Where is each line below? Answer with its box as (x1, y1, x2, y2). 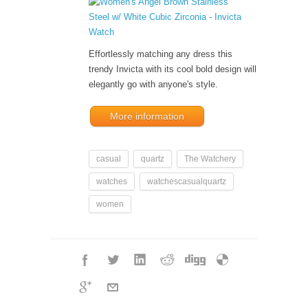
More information (110, 110, 184, 122)
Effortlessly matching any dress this (89, 48, 232, 59)
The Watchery (184, 154, 236, 164)
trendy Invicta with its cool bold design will (89, 63, 256, 74)
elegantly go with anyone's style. (89, 78, 218, 89)
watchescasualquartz (147, 177, 226, 187)
